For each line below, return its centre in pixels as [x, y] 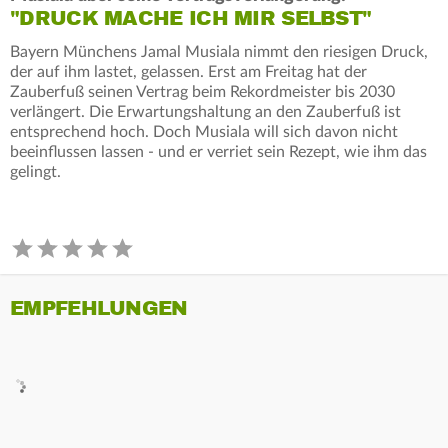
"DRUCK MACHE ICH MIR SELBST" [191, 18]
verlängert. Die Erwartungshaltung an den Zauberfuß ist [205, 111]
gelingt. [35, 171]
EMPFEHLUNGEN [99, 308]
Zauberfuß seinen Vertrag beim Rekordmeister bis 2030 [202, 91]
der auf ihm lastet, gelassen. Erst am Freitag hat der [188, 71]
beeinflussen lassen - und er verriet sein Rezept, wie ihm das [218, 151]
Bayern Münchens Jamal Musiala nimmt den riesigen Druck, [219, 51]
